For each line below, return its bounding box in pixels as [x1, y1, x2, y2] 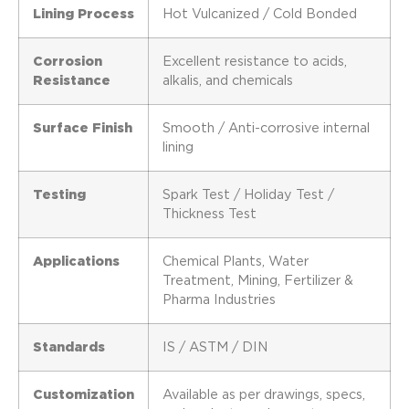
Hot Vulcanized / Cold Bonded [163, 8, 357, 21]
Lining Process [33, 8, 134, 21]
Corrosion [33, 56, 102, 68]
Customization [33, 389, 134, 402]
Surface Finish [33, 122, 132, 135]
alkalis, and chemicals [163, 75, 293, 88]
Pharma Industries [163, 294, 276, 307]
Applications [33, 256, 120, 268]
